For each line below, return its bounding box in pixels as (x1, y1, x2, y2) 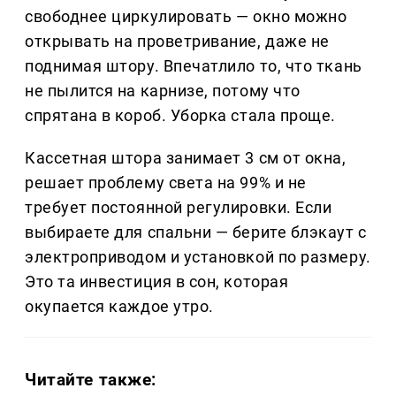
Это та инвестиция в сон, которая (25, 272, 289, 292)
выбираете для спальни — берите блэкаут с (25, 223, 367, 242)
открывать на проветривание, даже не (25, 32, 330, 51)
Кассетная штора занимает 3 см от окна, (25, 148, 346, 168)
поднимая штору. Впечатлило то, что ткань (25, 57, 362, 76)
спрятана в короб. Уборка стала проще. (25, 106, 336, 126)
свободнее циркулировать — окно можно (25, 7, 347, 27)
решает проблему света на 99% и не (25, 173, 307, 193)
